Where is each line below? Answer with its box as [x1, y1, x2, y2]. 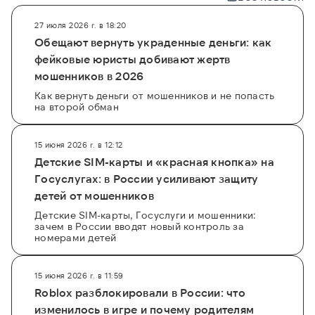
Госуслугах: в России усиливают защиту [34, 172, 259, 186]
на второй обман [34, 101, 119, 113]
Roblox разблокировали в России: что [34, 285, 245, 300]
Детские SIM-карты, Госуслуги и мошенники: [34, 209, 257, 221]
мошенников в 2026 [34, 69, 144, 83]
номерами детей [34, 231, 117, 244]
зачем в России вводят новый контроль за [34, 220, 244, 233]
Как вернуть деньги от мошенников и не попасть [34, 89, 275, 102]
